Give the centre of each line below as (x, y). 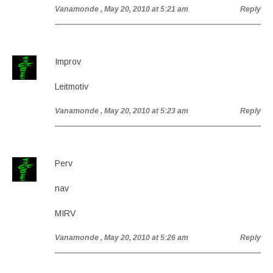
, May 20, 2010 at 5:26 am (144, 238)
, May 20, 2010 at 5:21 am (144, 9)
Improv (68, 62)
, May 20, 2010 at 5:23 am (144, 111)
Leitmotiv (72, 87)
